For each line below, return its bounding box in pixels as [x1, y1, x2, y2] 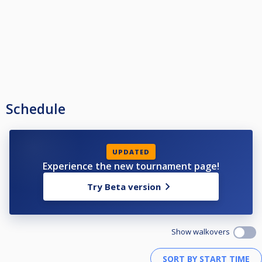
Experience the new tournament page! [43, 160, 219, 173]
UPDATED [112, 147, 150, 157]
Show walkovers [171, 226, 233, 237]
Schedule [6, 99, 65, 119]
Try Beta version [87, 181, 161, 193]
